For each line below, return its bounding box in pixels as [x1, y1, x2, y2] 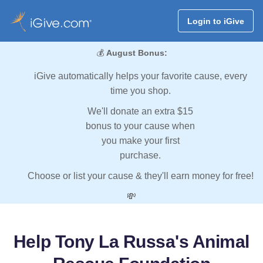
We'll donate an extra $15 [87, 106, 193, 117]
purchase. [120, 150, 161, 161]
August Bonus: [106, 48, 167, 58]
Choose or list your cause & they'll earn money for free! [27, 171, 254, 181]
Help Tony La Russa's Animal [13, 232, 250, 252]
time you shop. [110, 86, 171, 96]
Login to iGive [187, 16, 244, 26]
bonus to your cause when [86, 121, 195, 131]
